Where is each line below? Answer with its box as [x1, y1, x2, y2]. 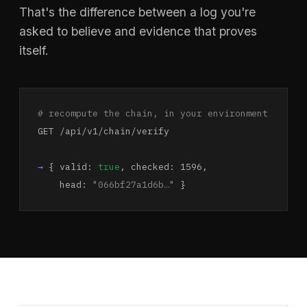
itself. [19, 43, 49, 58]
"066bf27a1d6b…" [93, 179, 175, 191]
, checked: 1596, [120, 161, 208, 173]
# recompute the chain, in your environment [38, 108, 268, 120]
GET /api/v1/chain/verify [38, 125, 169, 138]
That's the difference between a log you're [19, 5, 256, 20]
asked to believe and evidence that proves [19, 24, 257, 39]
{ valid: [43, 161, 98, 173]
